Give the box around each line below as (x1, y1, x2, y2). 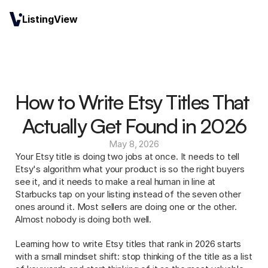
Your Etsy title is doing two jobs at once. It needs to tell (15, 151, 240, 162)
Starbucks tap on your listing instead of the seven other (15, 188, 241, 200)
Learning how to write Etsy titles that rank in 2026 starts (15, 238, 242, 249)
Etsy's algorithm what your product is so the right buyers (15, 163, 245, 175)
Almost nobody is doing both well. (15, 214, 152, 225)
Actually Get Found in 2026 (22, 113, 246, 138)
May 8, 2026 (109, 138, 159, 150)
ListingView (22, 13, 78, 25)
